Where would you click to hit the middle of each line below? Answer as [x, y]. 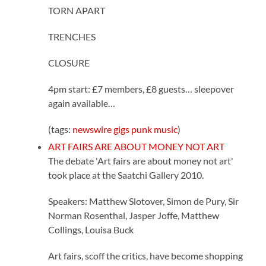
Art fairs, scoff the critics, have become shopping [146, 255]
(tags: [61, 129]
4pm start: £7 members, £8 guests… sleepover [141, 88]
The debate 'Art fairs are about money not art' [141, 160]
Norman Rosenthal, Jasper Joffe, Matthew [134, 215]
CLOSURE [69, 62]
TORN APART [77, 10]
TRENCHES [72, 36]
